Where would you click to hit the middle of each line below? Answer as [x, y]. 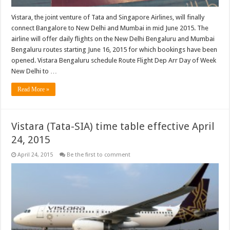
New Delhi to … [34, 71]
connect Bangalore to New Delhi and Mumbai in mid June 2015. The [110, 28]
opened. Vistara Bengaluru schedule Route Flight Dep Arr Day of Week [114, 60]
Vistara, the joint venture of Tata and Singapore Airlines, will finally [108, 17]
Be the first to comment [99, 155]
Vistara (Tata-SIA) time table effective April [113, 126]
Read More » [34, 89]
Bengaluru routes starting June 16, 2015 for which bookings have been [114, 49]
